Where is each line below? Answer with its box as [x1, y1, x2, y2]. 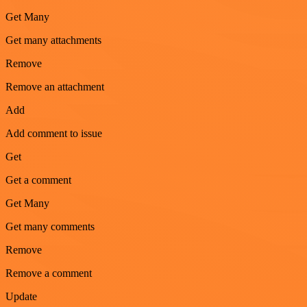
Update [5, 290, 37, 302]
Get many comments [5, 220, 95, 232]
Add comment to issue [5, 127, 102, 139]
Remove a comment [5, 267, 92, 279]
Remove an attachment [5, 80, 104, 93]
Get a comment [5, 173, 71, 186]
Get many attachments [5, 34, 101, 46]
